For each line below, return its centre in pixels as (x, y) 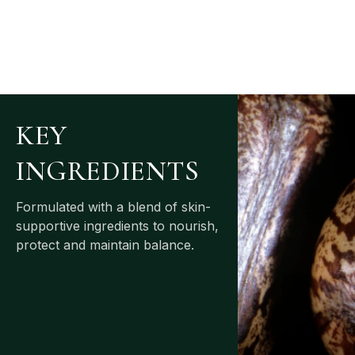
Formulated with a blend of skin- (113, 206)
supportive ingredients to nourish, (117, 225)
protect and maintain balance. (105, 244)
